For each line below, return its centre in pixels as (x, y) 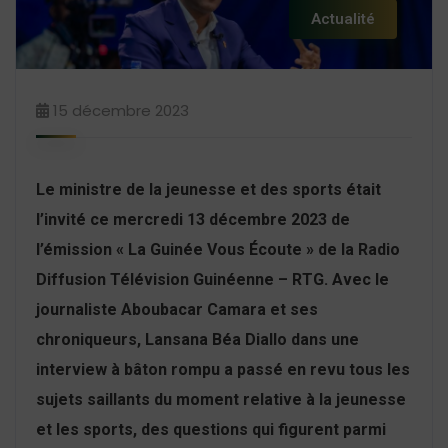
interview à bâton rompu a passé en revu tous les (223, 369)
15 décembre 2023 (121, 110)
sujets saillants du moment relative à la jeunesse (221, 399)
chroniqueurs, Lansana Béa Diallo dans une (197, 339)
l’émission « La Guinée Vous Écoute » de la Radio (218, 249)
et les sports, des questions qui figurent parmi (211, 429)
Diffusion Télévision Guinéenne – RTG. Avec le (212, 279)
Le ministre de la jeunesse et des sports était (208, 189)
